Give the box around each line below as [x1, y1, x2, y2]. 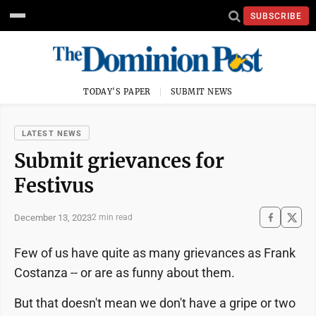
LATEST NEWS [22, 129, 83, 138]
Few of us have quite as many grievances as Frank [14, 245, 296, 260]
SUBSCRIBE [250, 11, 302, 21]
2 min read [92, 212, 133, 222]
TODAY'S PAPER [83, 87, 151, 97]
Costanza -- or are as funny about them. [14, 265, 235, 280]
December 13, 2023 [14, 212, 92, 223]
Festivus [14, 174, 94, 197]
